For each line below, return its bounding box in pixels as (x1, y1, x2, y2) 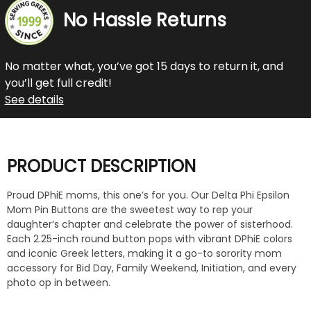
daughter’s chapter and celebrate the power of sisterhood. (7, 217, 293, 232)
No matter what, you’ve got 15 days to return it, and (4, 58, 283, 74)
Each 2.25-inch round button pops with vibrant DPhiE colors (7, 232, 292, 246)
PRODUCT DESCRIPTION (7, 154, 196, 178)
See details (4, 91, 64, 108)
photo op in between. (7, 276, 110, 290)
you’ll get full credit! (4, 74, 112, 91)
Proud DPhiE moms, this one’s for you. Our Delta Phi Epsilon (7, 188, 289, 203)
